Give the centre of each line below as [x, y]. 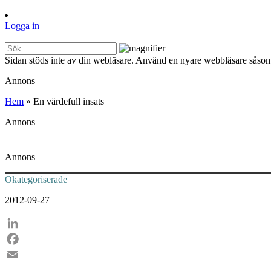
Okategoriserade [36, 180]
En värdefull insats [69, 102]
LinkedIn [22, 239]
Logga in [22, 26]
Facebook [24, 255]
